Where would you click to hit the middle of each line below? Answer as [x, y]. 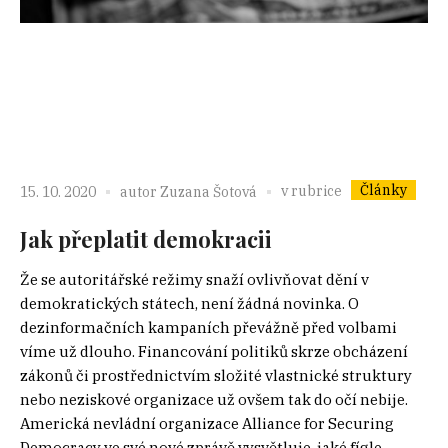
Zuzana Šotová [208, 192]
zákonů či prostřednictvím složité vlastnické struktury [216, 375]
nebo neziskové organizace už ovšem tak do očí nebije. [214, 399]
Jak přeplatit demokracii [146, 238]
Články [383, 189]
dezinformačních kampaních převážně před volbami [208, 327]
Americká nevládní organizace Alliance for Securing [207, 423]
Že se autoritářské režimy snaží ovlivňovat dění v [194, 279]
